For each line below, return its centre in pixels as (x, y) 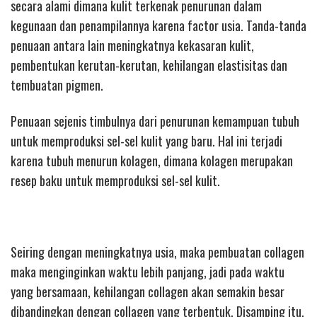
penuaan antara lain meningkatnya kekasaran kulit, (132, 46)
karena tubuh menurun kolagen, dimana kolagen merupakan (152, 160)
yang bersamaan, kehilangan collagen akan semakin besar (148, 291)
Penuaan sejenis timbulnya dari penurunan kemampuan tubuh (155, 121)
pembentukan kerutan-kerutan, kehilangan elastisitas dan (149, 65)
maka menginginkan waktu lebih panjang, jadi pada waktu (148, 271)
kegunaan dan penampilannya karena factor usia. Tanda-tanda (158, 26)
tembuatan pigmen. (57, 85)
